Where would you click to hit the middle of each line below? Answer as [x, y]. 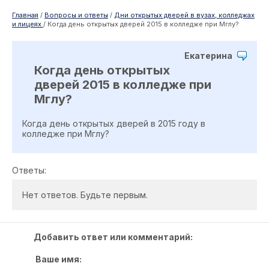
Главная [25, 15]
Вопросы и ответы [76, 15]
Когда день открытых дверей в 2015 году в [114, 123]
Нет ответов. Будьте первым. [85, 195]
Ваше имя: [59, 259]
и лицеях [28, 24]
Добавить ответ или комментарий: [113, 237]
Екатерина [208, 56]
